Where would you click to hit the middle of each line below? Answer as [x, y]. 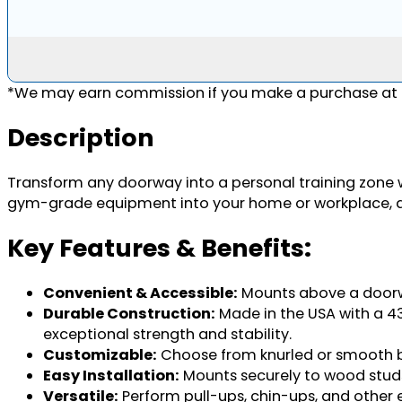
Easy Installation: [111, 376]
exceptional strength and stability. [167, 335]
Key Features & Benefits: [159, 248]
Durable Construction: [129, 314]
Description [81, 137]
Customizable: [100, 355]
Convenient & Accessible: [140, 293]
